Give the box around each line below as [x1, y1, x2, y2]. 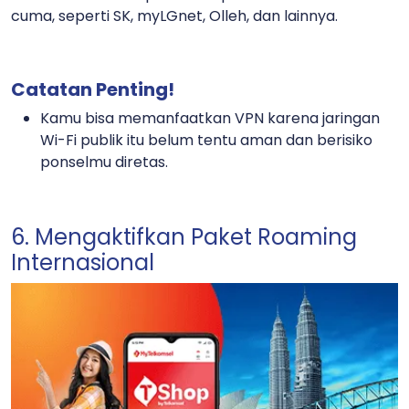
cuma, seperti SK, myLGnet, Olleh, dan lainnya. [11, 5, 341, 27]
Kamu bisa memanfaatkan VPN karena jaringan [40, 108, 380, 130]
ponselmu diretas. [40, 152, 172, 173]
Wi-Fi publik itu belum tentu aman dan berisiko [40, 130, 372, 152]
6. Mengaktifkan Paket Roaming [11, 222, 357, 253]
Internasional [11, 247, 154, 278]
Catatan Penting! [11, 77, 174, 103]
